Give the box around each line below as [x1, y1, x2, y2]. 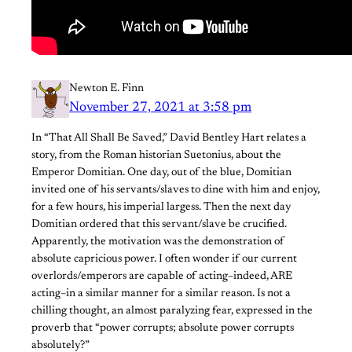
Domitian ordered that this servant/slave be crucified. [31, 218, 287, 230]
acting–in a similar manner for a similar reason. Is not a [31, 288, 291, 299]
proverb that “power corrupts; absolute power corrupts [31, 322, 294, 334]
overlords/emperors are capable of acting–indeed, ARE [31, 270, 292, 282]
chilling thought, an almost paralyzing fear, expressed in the [31, 305, 313, 317]
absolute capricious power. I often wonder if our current [31, 253, 297, 265]
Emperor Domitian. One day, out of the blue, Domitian [31, 167, 291, 178]
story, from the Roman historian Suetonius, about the [31, 149, 281, 161]
